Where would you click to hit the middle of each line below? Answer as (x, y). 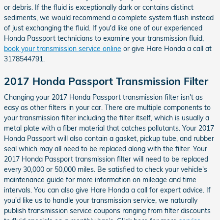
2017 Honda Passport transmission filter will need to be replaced (106, 159)
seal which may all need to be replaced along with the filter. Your (106, 149)
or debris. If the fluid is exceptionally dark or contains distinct (99, 7)
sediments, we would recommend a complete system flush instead (109, 17)
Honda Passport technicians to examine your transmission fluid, (104, 38)
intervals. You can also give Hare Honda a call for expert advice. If (107, 190)
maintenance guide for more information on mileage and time (100, 180)
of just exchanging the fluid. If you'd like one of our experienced (103, 28)
